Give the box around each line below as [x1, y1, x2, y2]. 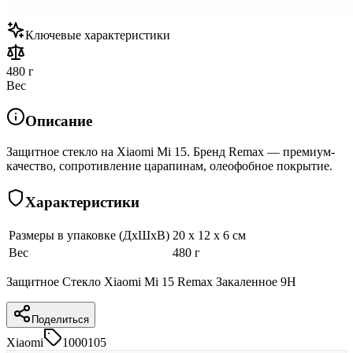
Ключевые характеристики [25, 28, 170, 42]
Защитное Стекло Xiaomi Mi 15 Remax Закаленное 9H [6, 274, 296, 288]
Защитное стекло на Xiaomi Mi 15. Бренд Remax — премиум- [6, 145, 335, 159]
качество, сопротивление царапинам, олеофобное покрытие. [6, 159, 333, 173]
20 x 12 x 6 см [173, 228, 246, 242]
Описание [25, 113, 92, 130]
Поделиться [32, 313, 89, 325]
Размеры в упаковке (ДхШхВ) [9, 228, 169, 242]
